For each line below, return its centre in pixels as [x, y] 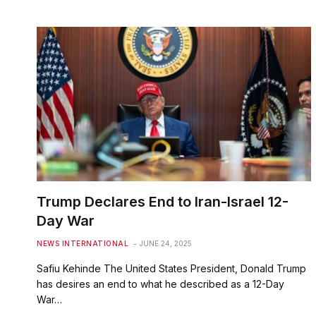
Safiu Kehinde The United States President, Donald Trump [171, 268]
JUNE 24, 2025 [166, 243]
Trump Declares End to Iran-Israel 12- [163, 201]
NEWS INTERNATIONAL [83, 243]
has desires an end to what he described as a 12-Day [160, 284]
